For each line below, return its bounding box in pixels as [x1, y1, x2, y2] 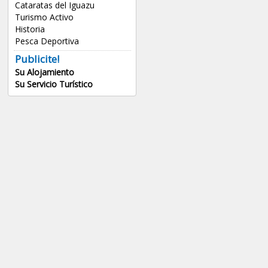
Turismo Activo [14, 11, 74, 23]
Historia [14, 23, 45, 35]
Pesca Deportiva [14, 35, 79, 47]
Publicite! [14, 52, 59, 66]
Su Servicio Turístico [14, 78, 93, 90]
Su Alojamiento [14, 66, 74, 78]
